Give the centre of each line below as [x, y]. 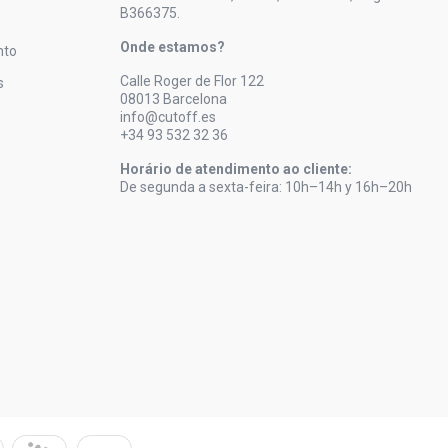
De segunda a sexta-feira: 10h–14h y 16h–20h [265, 186]
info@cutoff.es [167, 116]
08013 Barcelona [173, 98]
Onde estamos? [172, 46]
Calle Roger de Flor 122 [191, 80]
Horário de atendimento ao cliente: [235, 168]
